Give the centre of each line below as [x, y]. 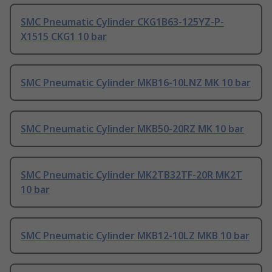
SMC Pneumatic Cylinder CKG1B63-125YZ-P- [122, 22]
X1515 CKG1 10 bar [64, 37]
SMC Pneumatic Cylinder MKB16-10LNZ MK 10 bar [136, 83]
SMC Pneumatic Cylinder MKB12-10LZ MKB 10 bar [135, 236]
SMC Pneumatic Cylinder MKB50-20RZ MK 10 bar [132, 129]
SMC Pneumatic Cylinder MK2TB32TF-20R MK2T [131, 175]
